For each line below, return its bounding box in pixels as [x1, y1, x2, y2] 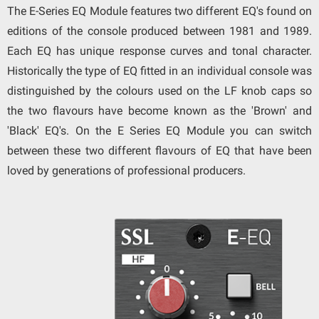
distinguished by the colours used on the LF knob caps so [7, 84, 312, 98]
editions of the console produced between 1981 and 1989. [7, 24, 312, 38]
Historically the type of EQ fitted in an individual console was [7, 64, 312, 78]
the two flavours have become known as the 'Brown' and [7, 104, 312, 118]
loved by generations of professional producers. [7, 164, 249, 178]
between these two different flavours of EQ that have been [7, 144, 312, 158]
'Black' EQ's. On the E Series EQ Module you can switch [7, 124, 312, 138]
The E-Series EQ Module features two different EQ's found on [7, 4, 312, 19]
